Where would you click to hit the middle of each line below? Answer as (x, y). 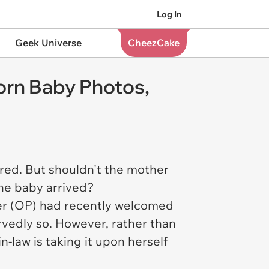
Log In (169, 14)
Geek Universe (48, 43)
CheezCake (153, 43)
